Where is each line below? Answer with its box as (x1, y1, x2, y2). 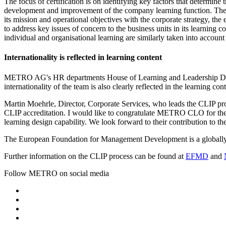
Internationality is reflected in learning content (4, 53, 162, 62)
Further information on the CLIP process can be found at (4, 151, 186, 160)
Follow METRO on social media (4, 168, 109, 178)
